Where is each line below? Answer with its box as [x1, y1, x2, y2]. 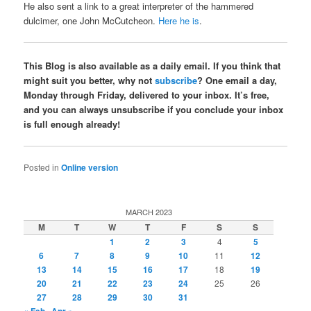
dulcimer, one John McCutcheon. [24, 14, 159, 28]
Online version [61, 160, 119, 174]
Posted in [24, 160, 60, 173]
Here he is [158, 14, 200, 28]
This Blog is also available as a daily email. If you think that [24, 58, 281, 72]
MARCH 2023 [125, 206, 172, 218]
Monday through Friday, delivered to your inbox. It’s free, [24, 87, 270, 101]
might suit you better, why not [24, 73, 155, 87]
